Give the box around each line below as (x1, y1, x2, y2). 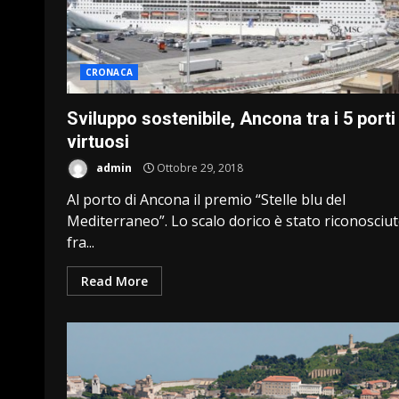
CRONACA (85, 66, 133, 78)
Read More (81, 273, 148, 289)
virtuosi (67, 131, 129, 152)
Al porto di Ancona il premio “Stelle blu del (67, 190, 346, 209)
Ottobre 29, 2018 (154, 159, 243, 175)
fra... (67, 232, 94, 252)
